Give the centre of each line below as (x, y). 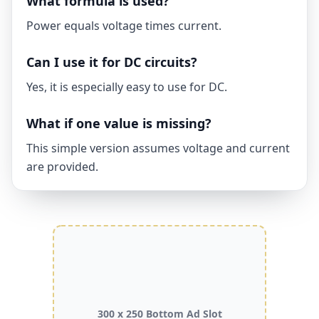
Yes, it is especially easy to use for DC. (127, 87)
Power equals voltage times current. (124, 26)
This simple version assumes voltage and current (158, 148)
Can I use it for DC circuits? (112, 62)
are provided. (62, 167)
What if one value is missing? (119, 123)
